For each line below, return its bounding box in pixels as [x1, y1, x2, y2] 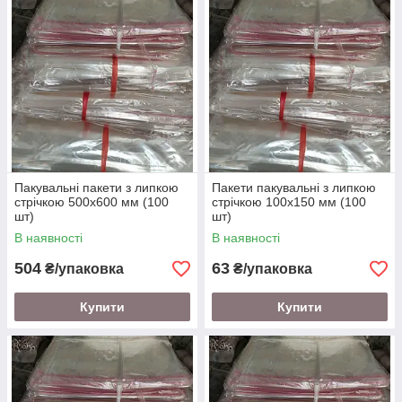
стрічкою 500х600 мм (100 [14, 195, 169, 209]
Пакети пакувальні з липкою [212, 180, 376, 195]
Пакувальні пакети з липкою [14, 180, 179, 195]
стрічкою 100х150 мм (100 [212, 195, 366, 209]
